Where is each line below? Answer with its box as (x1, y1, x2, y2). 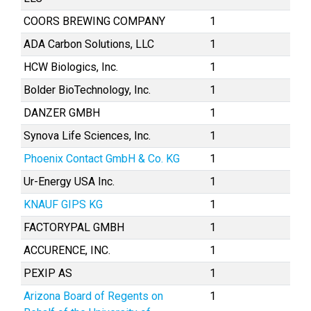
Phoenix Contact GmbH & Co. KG (24, 152, 180, 165)
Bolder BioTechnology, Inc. (24, 83, 151, 96)
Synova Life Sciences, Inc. (24, 129, 151, 142)
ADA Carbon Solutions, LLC (24, 37, 154, 51)
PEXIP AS (24, 267, 72, 280)
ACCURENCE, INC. (24, 244, 110, 257)
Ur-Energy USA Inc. (24, 175, 115, 188)
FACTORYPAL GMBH (24, 221, 124, 234)
